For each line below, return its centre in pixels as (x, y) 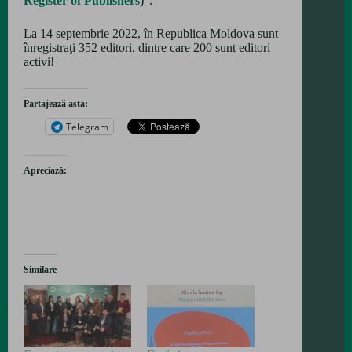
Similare (40, 270)
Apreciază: (45, 171)
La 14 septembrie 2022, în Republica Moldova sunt (151, 34)
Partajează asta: (56, 104)
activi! (39, 62)
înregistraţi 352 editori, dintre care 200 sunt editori (147, 48)
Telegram (87, 126)
